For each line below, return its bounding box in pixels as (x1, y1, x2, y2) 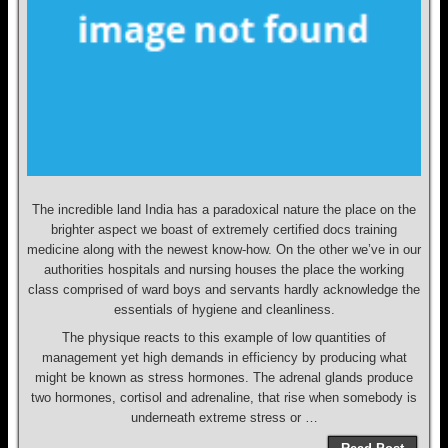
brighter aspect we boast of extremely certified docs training (51, 222, 397, 237)
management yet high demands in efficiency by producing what (41, 350, 407, 365)
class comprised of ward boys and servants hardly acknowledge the (28, 282, 420, 297)
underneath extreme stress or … (130, 410, 318, 425)
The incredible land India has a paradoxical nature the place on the (32, 202, 416, 217)
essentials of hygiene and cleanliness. (113, 302, 335, 317)
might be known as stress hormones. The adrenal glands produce (35, 370, 413, 385)
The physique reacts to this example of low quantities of (62, 330, 386, 345)
